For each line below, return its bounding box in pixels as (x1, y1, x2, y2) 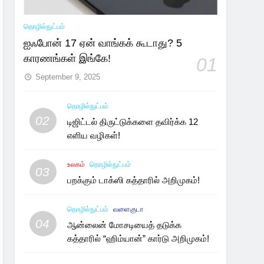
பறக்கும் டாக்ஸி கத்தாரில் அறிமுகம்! (67, 175, 200, 186)
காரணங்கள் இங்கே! (24, 52, 111, 65)
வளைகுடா (113, 205, 144, 214)
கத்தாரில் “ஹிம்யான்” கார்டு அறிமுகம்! (67, 233, 210, 244)
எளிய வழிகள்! (67, 130, 121, 141)
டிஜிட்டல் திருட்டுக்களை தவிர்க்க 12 (67, 117, 199, 127)
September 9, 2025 (35, 72, 101, 82)
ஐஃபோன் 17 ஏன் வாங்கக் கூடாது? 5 (24, 37, 183, 49)
